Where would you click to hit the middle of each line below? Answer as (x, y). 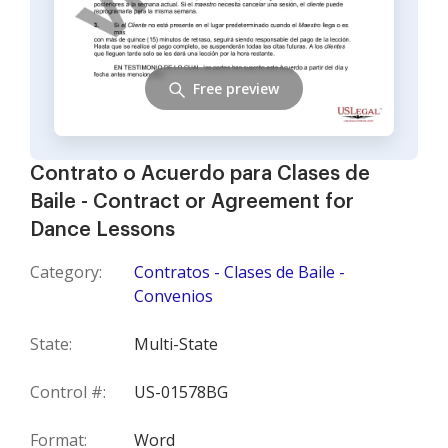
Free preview (236, 88)
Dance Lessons (102, 230)
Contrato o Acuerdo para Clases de (200, 174)
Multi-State (176, 344)
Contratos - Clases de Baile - (239, 272)
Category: (66, 272)
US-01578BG (181, 392)
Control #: (68, 392)
